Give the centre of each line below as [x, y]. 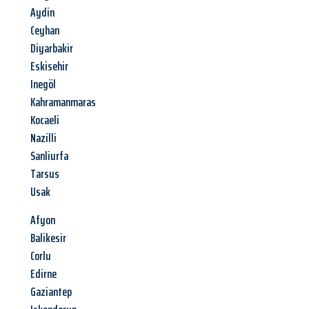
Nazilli [43, 138]
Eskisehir [49, 67]
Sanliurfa [49, 156]
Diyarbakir [52, 49]
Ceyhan [45, 31]
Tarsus [45, 174]
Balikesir [48, 238]
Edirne [43, 274]
